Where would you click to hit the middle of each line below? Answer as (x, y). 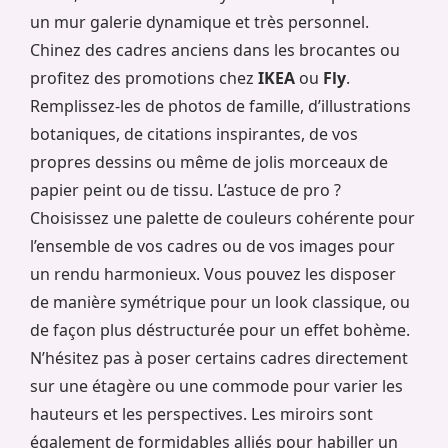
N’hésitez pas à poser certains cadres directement (219, 358)
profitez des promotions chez (144, 78)
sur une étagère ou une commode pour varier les (216, 386)
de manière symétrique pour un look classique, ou (220, 302)
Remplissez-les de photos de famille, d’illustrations (220, 106)
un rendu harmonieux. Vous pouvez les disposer (213, 274)
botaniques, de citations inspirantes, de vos (194, 134)
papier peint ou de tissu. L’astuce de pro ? (185, 190)
